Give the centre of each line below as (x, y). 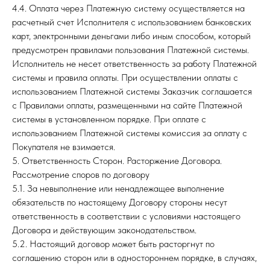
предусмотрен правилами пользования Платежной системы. (130, 50)
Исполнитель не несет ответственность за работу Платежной (134, 64)
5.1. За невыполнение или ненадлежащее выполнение (118, 188)
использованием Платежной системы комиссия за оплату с (130, 133)
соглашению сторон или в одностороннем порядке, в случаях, (134, 258)
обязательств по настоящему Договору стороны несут (120, 202)
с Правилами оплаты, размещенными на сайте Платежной (127, 105)
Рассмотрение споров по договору (81, 174)
